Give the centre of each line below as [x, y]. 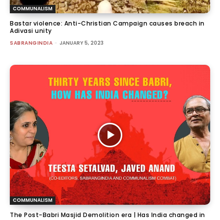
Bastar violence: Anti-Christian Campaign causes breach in [107, 23]
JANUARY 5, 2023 [82, 43]
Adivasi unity [31, 30]
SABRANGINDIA [31, 43]
